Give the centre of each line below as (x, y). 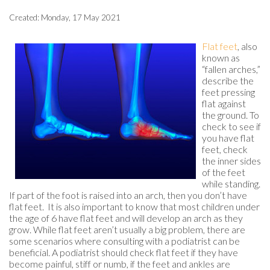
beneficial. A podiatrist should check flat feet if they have (124, 253)
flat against (224, 104)
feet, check (225, 149)
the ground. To (231, 115)
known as (221, 58)
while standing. (231, 184)
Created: (25, 18)
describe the (228, 81)
